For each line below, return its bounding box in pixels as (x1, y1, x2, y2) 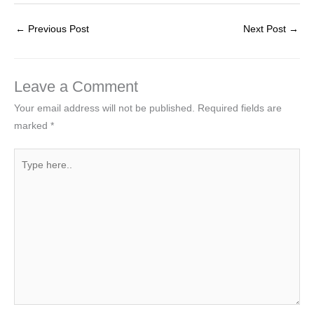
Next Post (243, 24, 289, 35)
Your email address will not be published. (14, 102, 195, 114)
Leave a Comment (14, 77, 138, 95)
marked (14, 120, 50, 131)
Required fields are (198, 102, 282, 114)
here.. (13, 169, 40, 180)
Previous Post (25, 24, 89, 35)
